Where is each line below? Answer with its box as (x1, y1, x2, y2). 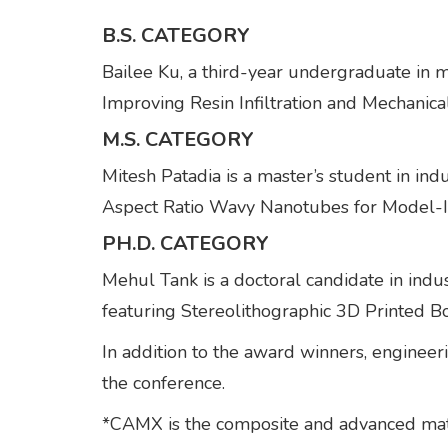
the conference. (102, 371, 225, 395)
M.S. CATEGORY (102, 126, 254, 153)
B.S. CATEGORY (102, 22, 250, 49)
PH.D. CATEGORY (102, 230, 269, 257)
